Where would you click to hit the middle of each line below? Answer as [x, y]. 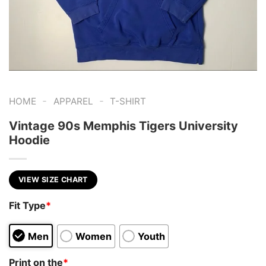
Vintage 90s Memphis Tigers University [123, 126]
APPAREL [73, 101]
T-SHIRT [128, 101]
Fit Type [27, 206]
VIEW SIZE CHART [53, 179]
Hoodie [29, 140]
